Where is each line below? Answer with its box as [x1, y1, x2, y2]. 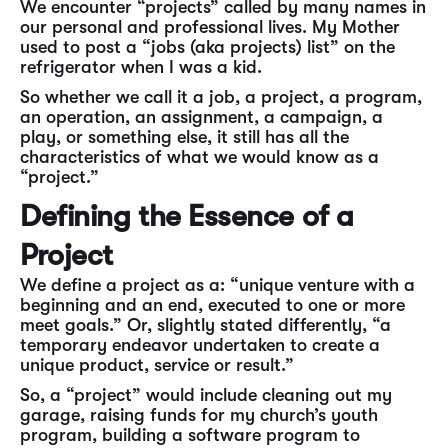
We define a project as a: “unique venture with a [20, 275, 415, 295]
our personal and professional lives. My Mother [20, 17, 400, 37]
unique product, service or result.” [20, 355, 294, 375]
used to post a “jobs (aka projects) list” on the [20, 37, 395, 57]
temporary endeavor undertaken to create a [20, 335, 380, 355]
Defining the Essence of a [20, 199, 354, 233]
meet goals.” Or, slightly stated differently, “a [20, 315, 391, 335]
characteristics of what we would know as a [20, 147, 379, 167]
